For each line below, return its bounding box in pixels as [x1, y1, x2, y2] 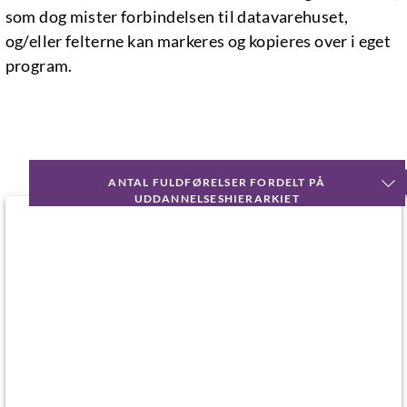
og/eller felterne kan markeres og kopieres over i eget [5, 31, 392, 52]
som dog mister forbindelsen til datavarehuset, [5, 6, 349, 27]
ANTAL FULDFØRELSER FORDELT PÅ [108, 175, 326, 190]
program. [5, 55, 73, 76]
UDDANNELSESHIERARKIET [134, 192, 300, 206]
